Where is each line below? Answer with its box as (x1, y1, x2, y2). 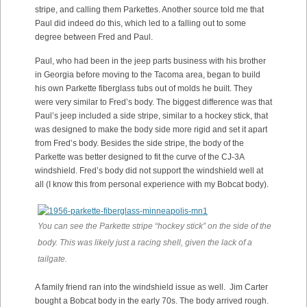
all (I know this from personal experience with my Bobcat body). (35, 180, 269, 190)
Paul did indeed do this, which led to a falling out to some (35, 19, 246, 29)
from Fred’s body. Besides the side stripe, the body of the (35, 138, 244, 149)
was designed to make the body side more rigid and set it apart (35, 125, 267, 135)
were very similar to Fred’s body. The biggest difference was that (35, 97, 272, 108)
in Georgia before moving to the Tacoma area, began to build (35, 70, 260, 80)
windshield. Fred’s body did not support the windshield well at (35, 166, 263, 176)
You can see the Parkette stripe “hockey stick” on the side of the (38, 221, 271, 232)
